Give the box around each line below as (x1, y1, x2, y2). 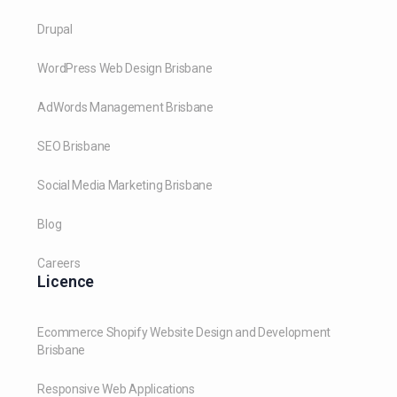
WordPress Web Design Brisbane (37, 60, 213, 75)
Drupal (37, 21, 73, 36)
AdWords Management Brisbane (37, 99, 214, 114)
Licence (37, 271, 95, 291)
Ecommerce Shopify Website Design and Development (37, 324, 331, 339)
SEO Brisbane (37, 138, 112, 153)
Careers (37, 255, 81, 270)
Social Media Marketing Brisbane (37, 177, 213, 192)
